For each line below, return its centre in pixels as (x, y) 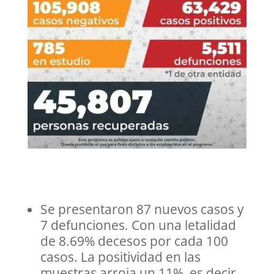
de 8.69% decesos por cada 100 (134, 241)
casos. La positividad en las (120, 257)
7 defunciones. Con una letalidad (138, 225)
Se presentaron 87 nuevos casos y (142, 209)
